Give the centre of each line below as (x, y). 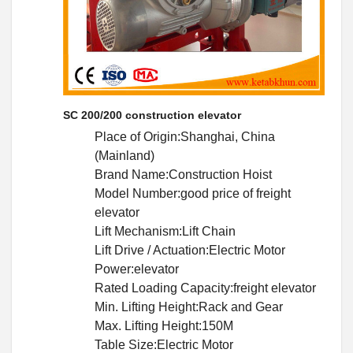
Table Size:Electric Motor (164, 344)
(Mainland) (124, 155)
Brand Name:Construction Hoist (183, 174)
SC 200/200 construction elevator (152, 115)
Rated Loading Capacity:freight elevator (205, 288)
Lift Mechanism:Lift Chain (165, 231)
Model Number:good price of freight (193, 193)
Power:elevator (137, 269)
